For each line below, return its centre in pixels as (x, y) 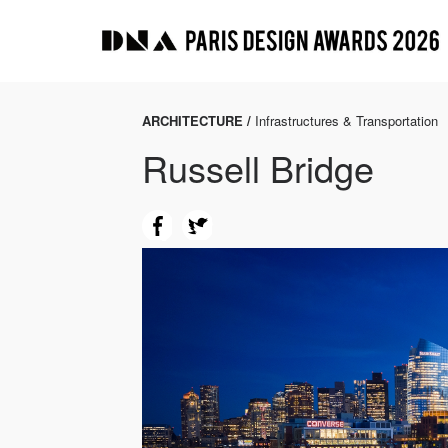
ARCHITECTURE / (198, 120)
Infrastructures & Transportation (346, 120)
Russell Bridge (258, 167)
